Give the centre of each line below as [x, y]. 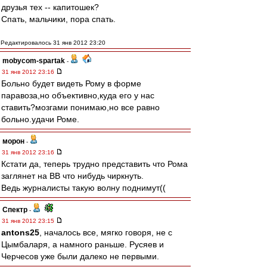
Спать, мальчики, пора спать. [58, 19]
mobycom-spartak [34, 61]
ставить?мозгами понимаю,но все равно [80, 107]
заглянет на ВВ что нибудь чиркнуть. [72, 176]
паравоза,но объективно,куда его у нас [78, 95]
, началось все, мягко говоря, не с [106, 232]
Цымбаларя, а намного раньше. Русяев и [83, 244]
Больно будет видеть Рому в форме [71, 83]
